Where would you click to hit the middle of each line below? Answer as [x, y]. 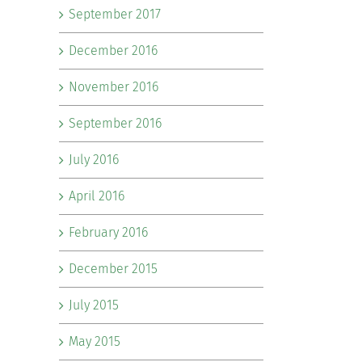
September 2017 [115, 14]
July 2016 [94, 160]
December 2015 [113, 269]
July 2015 [94, 305]
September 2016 [115, 123]
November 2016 [114, 87]
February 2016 [108, 232]
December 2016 [113, 51]
